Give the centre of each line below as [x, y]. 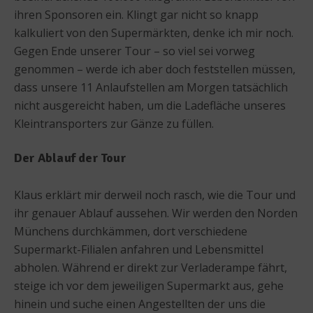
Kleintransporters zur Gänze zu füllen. [114, 123]
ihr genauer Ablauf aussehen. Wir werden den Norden [156, 213]
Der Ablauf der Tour [70, 158]
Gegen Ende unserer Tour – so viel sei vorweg [134, 51]
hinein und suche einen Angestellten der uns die [140, 304]
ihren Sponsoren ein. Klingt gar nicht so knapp [136, 14]
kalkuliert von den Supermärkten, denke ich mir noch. [154, 32]
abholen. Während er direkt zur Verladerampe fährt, [151, 267]
